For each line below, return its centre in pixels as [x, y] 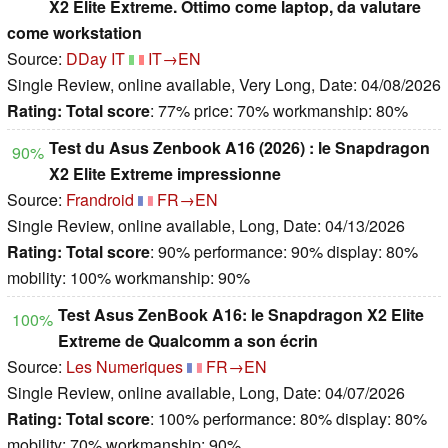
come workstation [74, 33]
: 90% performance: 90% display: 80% [284, 252]
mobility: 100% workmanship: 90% [128, 278]
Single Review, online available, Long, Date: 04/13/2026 [206, 226]
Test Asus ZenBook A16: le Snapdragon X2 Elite [241, 315]
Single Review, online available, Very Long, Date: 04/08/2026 [224, 85]
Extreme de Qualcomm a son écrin [188, 341]
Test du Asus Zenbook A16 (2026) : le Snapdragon [239, 148]
